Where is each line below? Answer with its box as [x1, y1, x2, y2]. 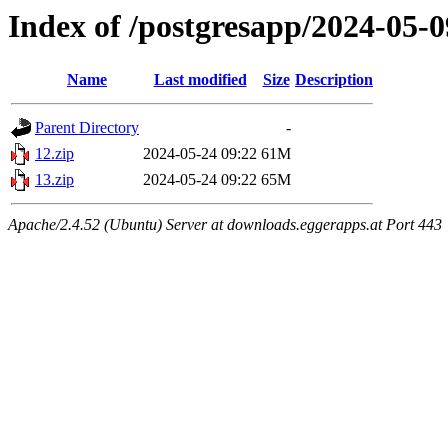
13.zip [35, 171, 74, 189]
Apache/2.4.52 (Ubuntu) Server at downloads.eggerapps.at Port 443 [8, 216, 442, 234]
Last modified [153, 71, 247, 89]
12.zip [35, 145, 74, 163]
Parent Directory [35, 119, 139, 137]
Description [295, 71, 373, 89]
